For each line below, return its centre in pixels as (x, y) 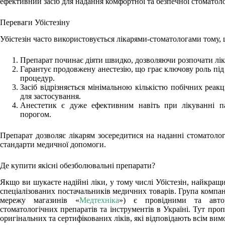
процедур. (37, 78)
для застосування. (50, 96)
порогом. (36, 114)
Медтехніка (99, 200)
